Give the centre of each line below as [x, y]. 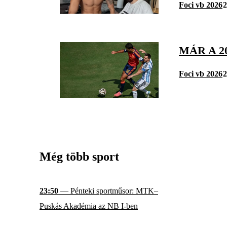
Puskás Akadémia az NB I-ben [89, 206]
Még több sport [79, 156]
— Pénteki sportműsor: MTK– [108, 191]
